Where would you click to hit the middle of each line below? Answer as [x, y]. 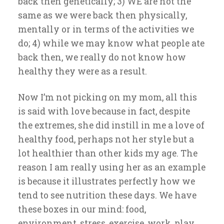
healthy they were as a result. [82, 71]
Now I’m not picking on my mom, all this [107, 97]
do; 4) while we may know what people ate [111, 43]
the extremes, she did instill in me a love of [111, 125]
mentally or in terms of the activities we [106, 29]
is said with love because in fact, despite [104, 111]
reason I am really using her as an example [112, 167]
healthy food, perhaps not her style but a [106, 139]
